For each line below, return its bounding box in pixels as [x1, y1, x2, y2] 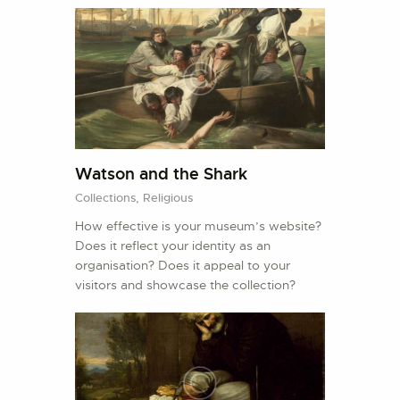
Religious [143, 190, 193, 206]
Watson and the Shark [75, 162, 247, 184]
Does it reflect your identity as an [75, 237, 271, 254]
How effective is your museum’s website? [75, 218, 321, 235]
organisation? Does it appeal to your [75, 257, 290, 274]
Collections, [75, 190, 143, 206]
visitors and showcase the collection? [75, 277, 296, 294]
